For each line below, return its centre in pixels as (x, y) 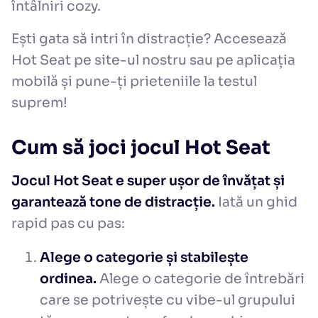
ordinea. (68, 279)
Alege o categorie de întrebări (201, 279)
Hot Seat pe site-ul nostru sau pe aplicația (153, 61)
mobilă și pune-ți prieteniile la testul (134, 82)
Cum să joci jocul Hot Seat (141, 148)
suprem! (39, 103)
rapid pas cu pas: (68, 224)
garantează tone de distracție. (113, 203)
